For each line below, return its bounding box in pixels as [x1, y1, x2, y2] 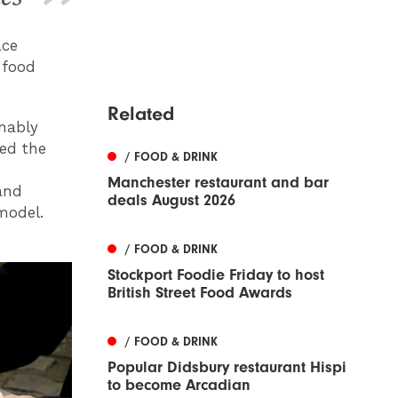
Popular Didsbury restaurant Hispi [107, 358, 346, 378]
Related [107, 102, 174, 126]
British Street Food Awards [107, 283, 292, 303]
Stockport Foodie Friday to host [107, 266, 324, 285]
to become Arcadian [107, 376, 251, 395]
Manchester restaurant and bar [107, 173, 329, 193]
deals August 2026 [107, 191, 235, 211]
